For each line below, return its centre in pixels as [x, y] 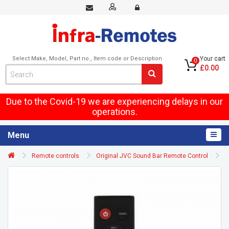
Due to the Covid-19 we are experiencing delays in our [114, 101]
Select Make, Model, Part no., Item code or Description [87, 59]
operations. [114, 112]
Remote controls [55, 156]
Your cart [212, 59]
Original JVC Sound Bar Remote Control [152, 156]
